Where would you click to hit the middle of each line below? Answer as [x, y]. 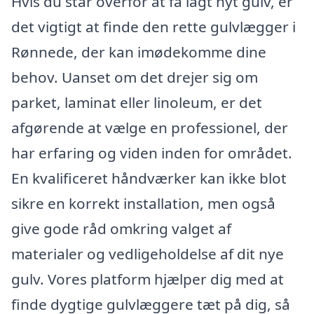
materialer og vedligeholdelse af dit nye [148, 254]
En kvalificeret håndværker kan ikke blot [149, 178]
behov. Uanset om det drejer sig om [135, 77]
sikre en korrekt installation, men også [143, 204]
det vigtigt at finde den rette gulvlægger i [153, 27]
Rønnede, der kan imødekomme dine [139, 52]
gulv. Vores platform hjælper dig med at [148, 279]
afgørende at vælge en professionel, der [150, 128]
